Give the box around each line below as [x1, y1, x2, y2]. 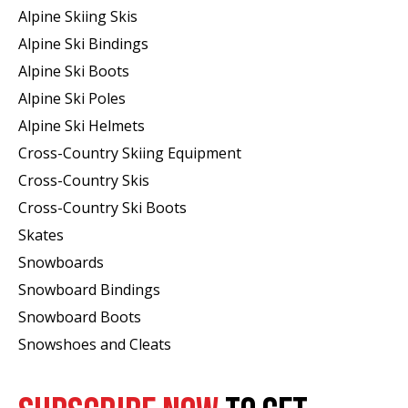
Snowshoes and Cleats [18, 333, 171, 354]
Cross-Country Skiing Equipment [18, 142, 241, 163]
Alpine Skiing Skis [18, 5, 138, 26]
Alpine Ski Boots [18, 60, 129, 81]
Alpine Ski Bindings [18, 33, 148, 54]
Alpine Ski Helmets [18, 115, 145, 136]
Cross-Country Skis [18, 169, 149, 190]
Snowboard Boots [18, 306, 141, 327]
